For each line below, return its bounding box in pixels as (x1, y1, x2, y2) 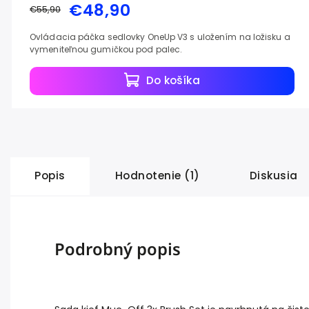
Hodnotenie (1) (114, 168, 200, 183)
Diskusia (249, 168, 298, 183)
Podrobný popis (54, 237, 181, 260)
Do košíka (146, 73, 200, 88)
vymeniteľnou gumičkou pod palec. (30, 43, 183, 55)
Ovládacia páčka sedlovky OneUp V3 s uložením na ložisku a (30, 30, 290, 43)
